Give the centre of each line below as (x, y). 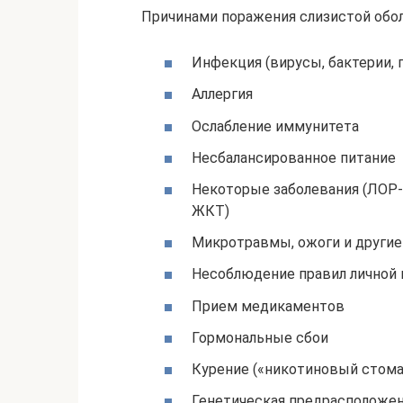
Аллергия (222, 94)
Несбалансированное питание (294, 157)
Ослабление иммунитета (275, 126)
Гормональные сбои (260, 337)
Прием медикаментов (268, 306)
